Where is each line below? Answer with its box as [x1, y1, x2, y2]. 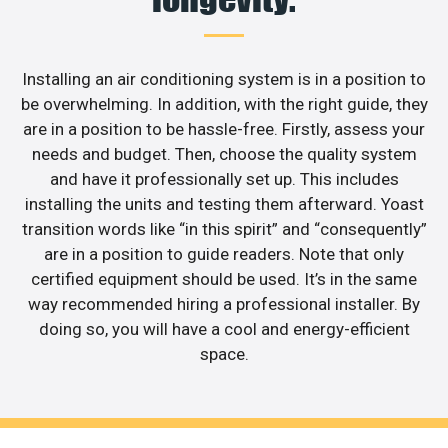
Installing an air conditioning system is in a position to [22, 69, 426, 90]
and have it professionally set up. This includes [49, 169, 399, 190]
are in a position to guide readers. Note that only [44, 244, 404, 265]
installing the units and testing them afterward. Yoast [24, 194, 424, 215]
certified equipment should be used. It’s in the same [31, 269, 417, 290]
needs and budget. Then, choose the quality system [31, 144, 417, 165]
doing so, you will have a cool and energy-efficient [38, 319, 410, 340]
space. [199, 344, 249, 365]
